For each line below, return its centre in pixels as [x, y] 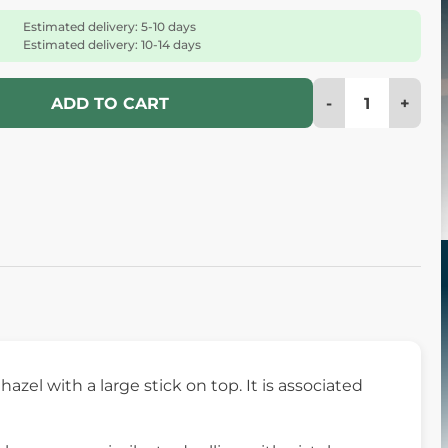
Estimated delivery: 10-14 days [112, 44]
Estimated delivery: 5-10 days [109, 26]
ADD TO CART [110, 103]
